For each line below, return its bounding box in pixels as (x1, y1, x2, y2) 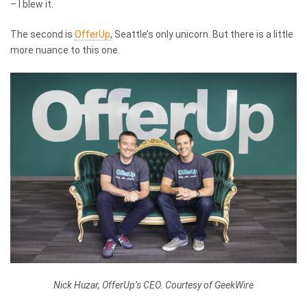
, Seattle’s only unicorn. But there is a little (110, 28, 293, 40)
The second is (10, 28, 75, 40)
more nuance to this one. (10, 44, 120, 56)
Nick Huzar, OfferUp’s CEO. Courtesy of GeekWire (53, 279, 254, 291)
